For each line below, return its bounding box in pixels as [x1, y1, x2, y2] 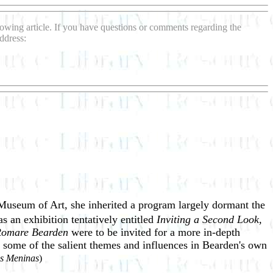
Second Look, [202, 213, 262, 225]
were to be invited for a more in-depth [71, 226, 240, 238]
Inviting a [157, 213, 202, 225]
